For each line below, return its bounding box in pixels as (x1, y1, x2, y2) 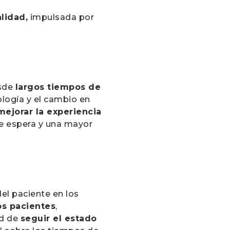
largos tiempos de (15, 82, 101, 92)
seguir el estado (20, 214, 97, 223)
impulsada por (28, 12, 94, 22)
